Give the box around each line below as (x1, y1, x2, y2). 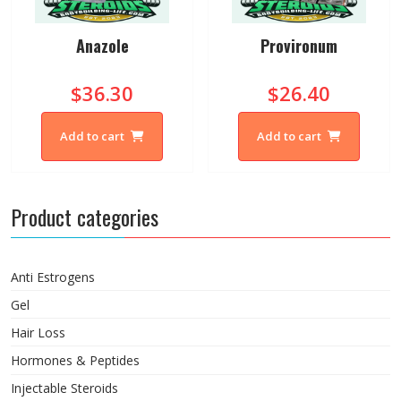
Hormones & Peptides (11, 352, 140, 370)
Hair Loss (11, 323, 65, 341)
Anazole (75, 33, 129, 57)
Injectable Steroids (11, 380, 118, 397)
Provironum (260, 33, 337, 57)
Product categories (11, 200, 158, 233)
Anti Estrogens (11, 268, 95, 286)
